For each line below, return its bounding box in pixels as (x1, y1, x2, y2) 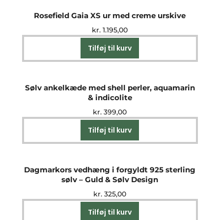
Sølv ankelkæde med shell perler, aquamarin (25, 83, 195, 93)
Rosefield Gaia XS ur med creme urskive (34, 11, 186, 21)
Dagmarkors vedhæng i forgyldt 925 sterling (24, 165, 196, 175)
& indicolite (87, 93, 132, 103)
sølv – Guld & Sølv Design (61, 175, 159, 185)
